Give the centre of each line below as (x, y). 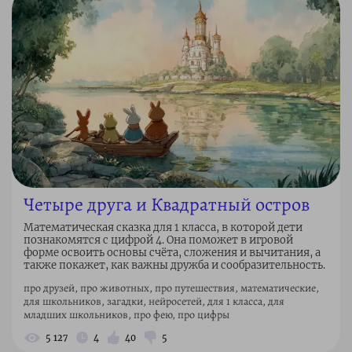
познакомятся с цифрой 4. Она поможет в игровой (158, 240)
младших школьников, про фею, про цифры (126, 314)
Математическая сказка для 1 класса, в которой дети (163, 227)
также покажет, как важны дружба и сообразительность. (174, 265)
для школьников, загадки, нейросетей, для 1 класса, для (154, 301)
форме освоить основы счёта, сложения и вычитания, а (172, 252)
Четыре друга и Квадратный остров (167, 204)
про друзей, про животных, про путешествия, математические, (171, 288)
